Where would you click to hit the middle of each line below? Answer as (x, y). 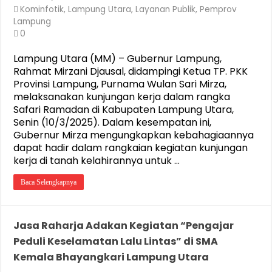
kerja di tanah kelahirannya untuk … (97, 161)
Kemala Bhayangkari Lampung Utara (111, 257)
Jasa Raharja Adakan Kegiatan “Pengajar (124, 226)
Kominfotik (42, 9)
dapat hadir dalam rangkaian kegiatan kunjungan (131, 148)
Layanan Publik (166, 9)
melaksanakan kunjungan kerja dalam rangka (122, 97)
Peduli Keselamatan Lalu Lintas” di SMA (116, 241)
